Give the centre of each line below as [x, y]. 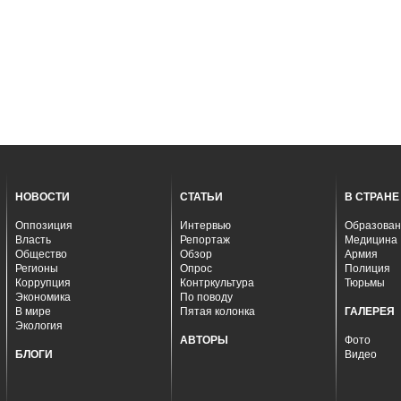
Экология [39, 326]
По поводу [206, 297]
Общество [41, 254]
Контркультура [217, 283]
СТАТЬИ [201, 197]
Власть [33, 240]
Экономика [43, 297]
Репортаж [205, 240]
